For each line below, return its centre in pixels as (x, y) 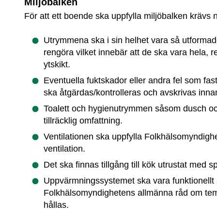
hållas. (56, 205)
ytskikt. (57, 65)
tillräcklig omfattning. (83, 121)
